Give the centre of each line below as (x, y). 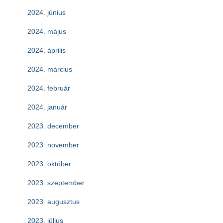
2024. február (49, 88)
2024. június (47, 13)
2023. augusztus (54, 202)
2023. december (53, 126)
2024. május (47, 32)
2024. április (47, 51)
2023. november (53, 145)
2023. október (49, 164)
